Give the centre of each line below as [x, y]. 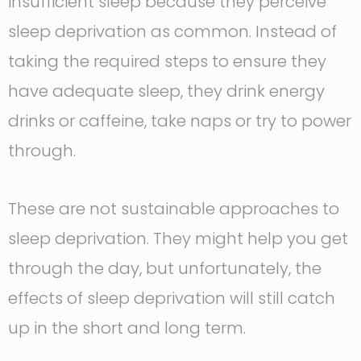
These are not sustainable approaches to [174, 208]
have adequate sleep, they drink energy [166, 91]
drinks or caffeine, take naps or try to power [180, 120]
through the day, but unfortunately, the [165, 268]
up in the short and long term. [127, 328]
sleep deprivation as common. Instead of [172, 31]
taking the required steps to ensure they [167, 61]
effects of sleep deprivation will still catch [172, 298]
